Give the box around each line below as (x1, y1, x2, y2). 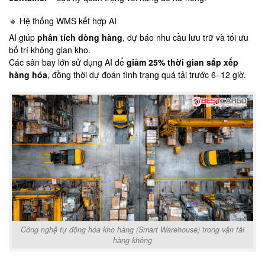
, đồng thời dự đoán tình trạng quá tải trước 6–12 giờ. (47, 68, 246, 80)
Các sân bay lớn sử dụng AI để (9, 56, 127, 68)
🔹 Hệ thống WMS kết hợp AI (9, 14, 117, 27)
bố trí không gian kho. (9, 43, 91, 56)
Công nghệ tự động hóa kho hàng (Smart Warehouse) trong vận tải (21, 224, 244, 235)
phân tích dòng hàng (37, 31, 122, 43)
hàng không (113, 234, 152, 245)
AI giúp (9, 31, 37, 43)
